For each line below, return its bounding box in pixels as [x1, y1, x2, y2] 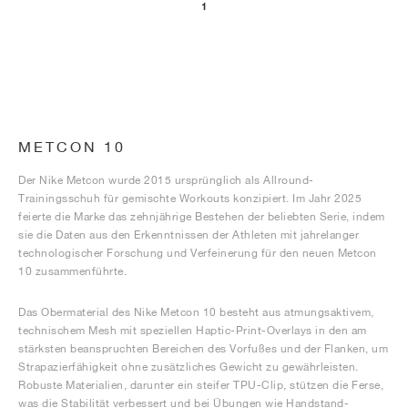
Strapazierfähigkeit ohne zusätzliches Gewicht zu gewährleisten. [18, 360, 359, 374]
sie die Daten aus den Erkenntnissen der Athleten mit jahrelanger [18, 228, 359, 242]
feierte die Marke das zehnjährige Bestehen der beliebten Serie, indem [18, 209, 385, 224]
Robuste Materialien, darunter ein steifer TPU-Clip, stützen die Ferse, [18, 378, 383, 393]
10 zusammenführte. [18, 264, 127, 279]
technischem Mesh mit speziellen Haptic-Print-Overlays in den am [18, 323, 367, 338]
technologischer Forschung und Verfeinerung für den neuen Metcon [18, 246, 377, 260]
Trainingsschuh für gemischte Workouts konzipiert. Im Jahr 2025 [18, 191, 362, 206]
